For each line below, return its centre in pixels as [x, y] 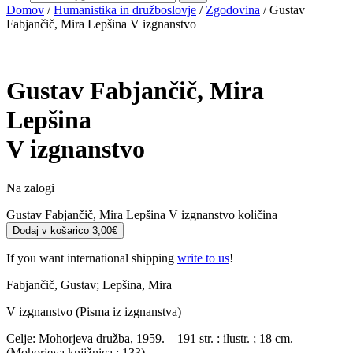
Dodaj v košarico [52, 230]
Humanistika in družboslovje [125, 10]
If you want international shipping [92, 258]
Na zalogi [30, 188]
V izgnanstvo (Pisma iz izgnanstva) [94, 311]
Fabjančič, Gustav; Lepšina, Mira [89, 284]
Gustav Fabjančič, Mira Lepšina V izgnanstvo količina [142, 214]
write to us [203, 258]
